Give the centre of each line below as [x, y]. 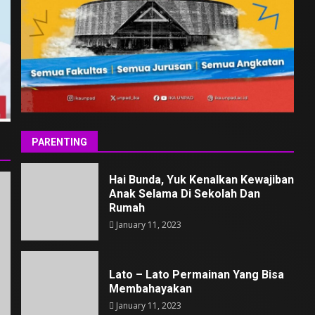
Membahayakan [150, 288]
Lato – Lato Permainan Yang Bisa [196, 274]
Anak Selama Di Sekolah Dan [184, 193]
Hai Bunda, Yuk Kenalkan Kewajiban [201, 179]
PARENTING [59, 142]
